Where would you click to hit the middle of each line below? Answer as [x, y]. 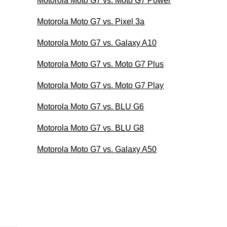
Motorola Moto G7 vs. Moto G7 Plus [101, 64]
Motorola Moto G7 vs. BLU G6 [91, 106]
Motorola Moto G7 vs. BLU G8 [91, 128]
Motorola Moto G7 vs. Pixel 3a [91, 21]
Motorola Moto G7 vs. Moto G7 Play [101, 85]
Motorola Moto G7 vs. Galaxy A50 [97, 149]
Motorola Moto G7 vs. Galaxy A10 [97, 43]
